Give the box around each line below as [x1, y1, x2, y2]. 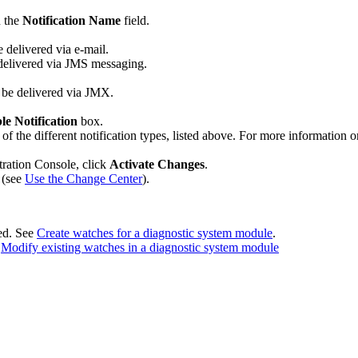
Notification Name [22, 13, 121, 27]
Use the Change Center [25, 171, 142, 185]
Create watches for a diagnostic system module [37, 225, 272, 240]
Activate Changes [109, 157, 205, 171]
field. [121, 13, 149, 27]
